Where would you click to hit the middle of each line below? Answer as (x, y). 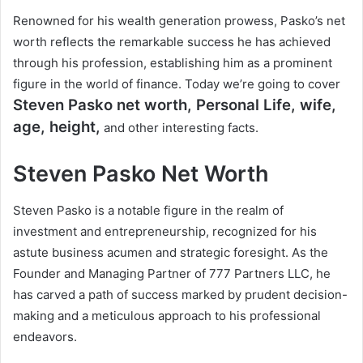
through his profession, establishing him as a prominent (173, 63)
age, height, (57, 127)
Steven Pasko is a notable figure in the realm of (148, 210)
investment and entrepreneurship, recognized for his (165, 231)
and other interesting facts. (179, 128)
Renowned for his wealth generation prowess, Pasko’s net (179, 21)
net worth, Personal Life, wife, (224, 105)
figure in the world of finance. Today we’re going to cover (177, 84)
